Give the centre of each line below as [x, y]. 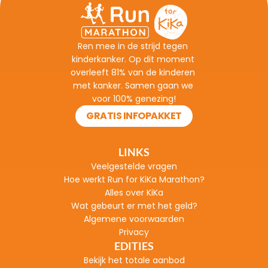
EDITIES [134, 246]
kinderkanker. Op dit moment [133, 59]
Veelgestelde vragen [134, 166]
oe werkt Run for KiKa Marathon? [137, 179]
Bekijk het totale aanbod [134, 260]
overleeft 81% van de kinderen [133, 72]
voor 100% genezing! [134, 99]
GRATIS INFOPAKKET [134, 116]
